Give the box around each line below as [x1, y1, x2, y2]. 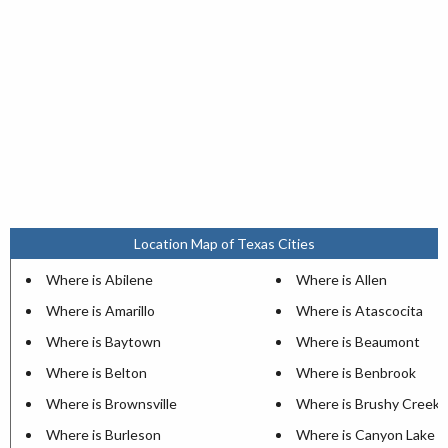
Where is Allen [296, 271, 387, 288]
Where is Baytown [46, 333, 161, 350]
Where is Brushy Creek [296, 395, 440, 412]
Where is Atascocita [296, 302, 423, 319]
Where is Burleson [46, 426, 161, 443]
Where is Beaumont [296, 333, 420, 350]
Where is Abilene [46, 271, 153, 288]
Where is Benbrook [296, 364, 416, 381]
